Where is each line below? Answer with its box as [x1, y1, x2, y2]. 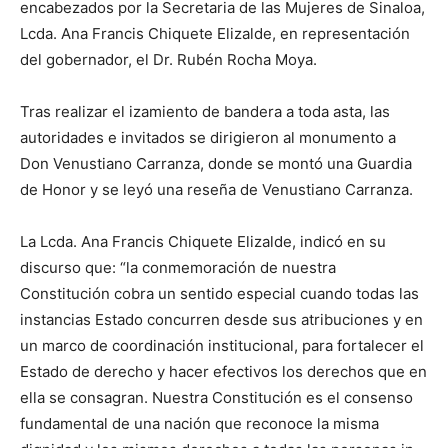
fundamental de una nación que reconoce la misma [20, 414, 379, 434]
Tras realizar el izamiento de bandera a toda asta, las [20, 102, 390, 122]
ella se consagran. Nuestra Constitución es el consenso [20, 388, 413, 408]
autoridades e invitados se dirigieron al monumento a [20, 128, 396, 148]
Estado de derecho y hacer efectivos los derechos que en [20, 362, 427, 382]
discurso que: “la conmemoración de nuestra [20, 258, 336, 278]
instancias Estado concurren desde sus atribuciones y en [20, 310, 423, 330]
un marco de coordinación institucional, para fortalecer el [20, 336, 424, 356]
